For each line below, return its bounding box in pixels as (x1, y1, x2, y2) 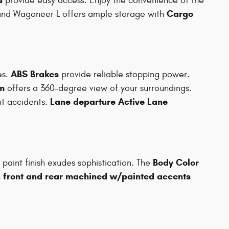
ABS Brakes (11, 68, 59, 80)
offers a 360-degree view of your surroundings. (5, 83, 192, 94)
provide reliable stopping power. (59, 69, 190, 80)
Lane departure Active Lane (50, 96, 168, 108)
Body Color (153, 156, 199, 168)
